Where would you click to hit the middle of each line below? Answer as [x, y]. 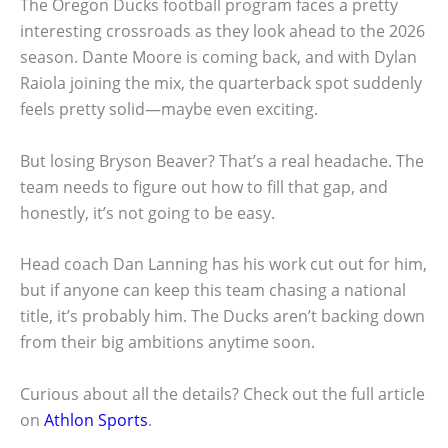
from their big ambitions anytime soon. [167, 342]
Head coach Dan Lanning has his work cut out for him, [223, 264]
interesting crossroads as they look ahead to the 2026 [222, 31]
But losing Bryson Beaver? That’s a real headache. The [222, 160]
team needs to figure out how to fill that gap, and [204, 186]
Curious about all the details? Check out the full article [222, 394]
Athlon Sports [96, 420]
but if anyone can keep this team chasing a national [213, 290]
